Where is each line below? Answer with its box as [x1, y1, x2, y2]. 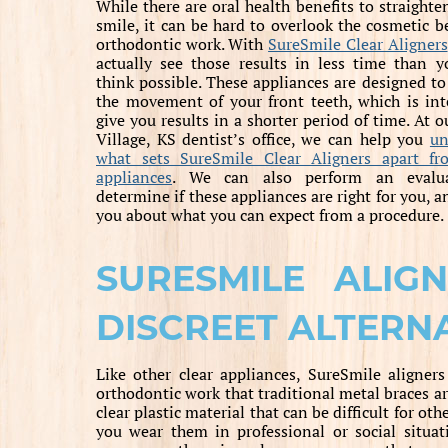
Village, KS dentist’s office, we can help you [96, 128, 430, 151]
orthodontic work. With [96, 33, 269, 56]
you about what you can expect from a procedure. [96, 204, 444, 227]
